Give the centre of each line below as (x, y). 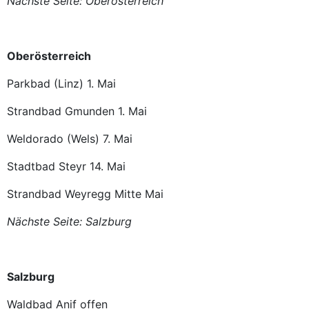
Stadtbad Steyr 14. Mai (70, 166)
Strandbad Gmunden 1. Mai (80, 111)
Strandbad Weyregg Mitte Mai (85, 194)
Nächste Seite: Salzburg (69, 221)
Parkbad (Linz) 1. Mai (65, 83)
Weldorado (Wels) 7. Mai (73, 139)
